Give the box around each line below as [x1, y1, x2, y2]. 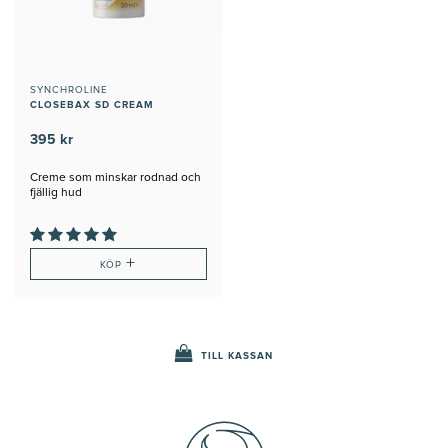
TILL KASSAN [201, 350, 273, 361]
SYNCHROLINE [30, 84, 108, 95]
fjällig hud [30, 186, 82, 199]
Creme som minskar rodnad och [30, 171, 201, 184]
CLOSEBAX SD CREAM [30, 99, 154, 110]
